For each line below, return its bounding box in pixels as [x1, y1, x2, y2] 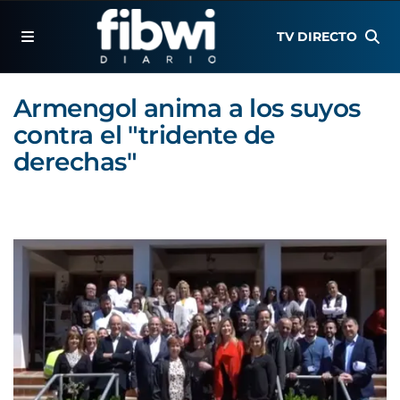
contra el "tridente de [13, 120, 275, 150]
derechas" [13, 146, 137, 177]
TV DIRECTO [277, 29, 358, 45]
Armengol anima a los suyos [13, 93, 361, 123]
